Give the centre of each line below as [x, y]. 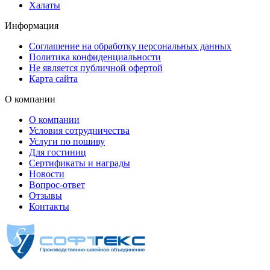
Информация [32, 25]
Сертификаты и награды [80, 163]
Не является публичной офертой [96, 67]
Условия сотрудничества [79, 130]
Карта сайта [53, 78]
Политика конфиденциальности [95, 57]
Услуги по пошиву [67, 141]
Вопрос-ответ [57, 184]
